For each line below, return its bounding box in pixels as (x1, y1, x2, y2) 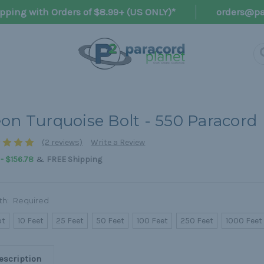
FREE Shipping (46, 154, 102, 165)
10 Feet (18, 216, 44, 226)
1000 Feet (226, 216, 263, 226)
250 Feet (180, 216, 214, 226)
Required (13, 196, 49, 206)
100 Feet (137, 216, 169, 226)
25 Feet (56, 216, 84, 226)
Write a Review (91, 137, 146, 148)
